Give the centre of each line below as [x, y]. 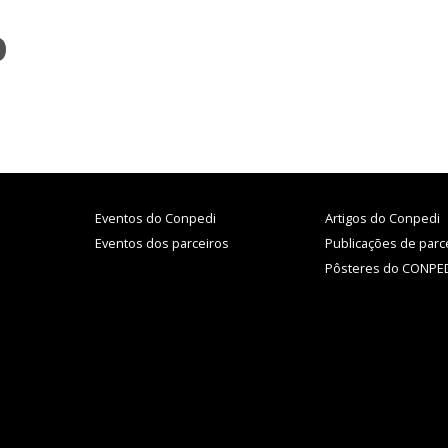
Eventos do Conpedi [156, 218]
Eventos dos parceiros [162, 243]
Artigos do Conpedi [382, 218]
